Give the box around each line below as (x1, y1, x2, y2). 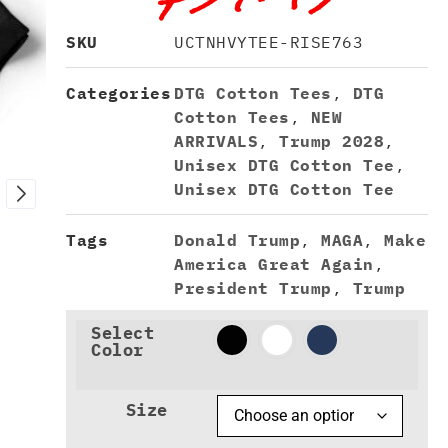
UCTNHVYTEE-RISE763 (174, 32, 363, 53)
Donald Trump (174, 230, 300, 251)
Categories (66, 83, 171, 104)
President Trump (174, 278, 332, 299)
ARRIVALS (174, 131, 258, 152)
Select (91, 322, 154, 345)
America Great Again (174, 254, 374, 275)
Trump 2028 (279, 131, 384, 152)
